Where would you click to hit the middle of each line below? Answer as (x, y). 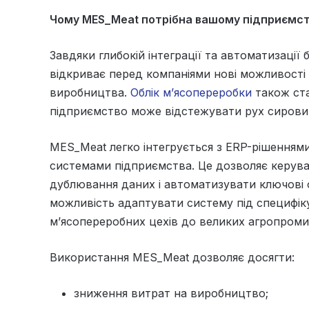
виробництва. (90, 92)
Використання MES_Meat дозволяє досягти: (172, 257)
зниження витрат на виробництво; (171, 293)
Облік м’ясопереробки (191, 92)
